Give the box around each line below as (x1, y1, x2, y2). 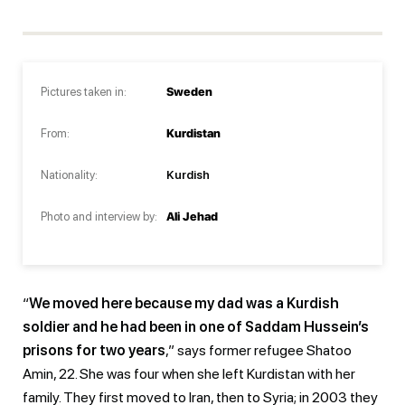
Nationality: (41, 167, 98, 182)
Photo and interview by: (41, 209, 157, 223)
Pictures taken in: (41, 84, 127, 99)
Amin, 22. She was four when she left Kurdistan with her (23, 364, 355, 382)
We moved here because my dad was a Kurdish (29, 294, 339, 312)
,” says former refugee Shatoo (165, 341, 352, 359)
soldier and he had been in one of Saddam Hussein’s (23, 317, 369, 335)
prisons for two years (23, 341, 165, 359)
